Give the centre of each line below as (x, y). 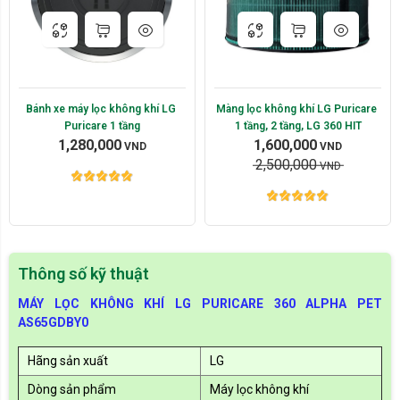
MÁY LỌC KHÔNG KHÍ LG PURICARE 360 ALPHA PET (200, 303)
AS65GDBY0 (53, 322)
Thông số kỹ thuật (83, 273)
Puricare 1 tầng (102, 125)
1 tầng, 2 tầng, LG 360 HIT (298, 125)
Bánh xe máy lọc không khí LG (101, 108)
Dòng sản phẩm (72, 389)
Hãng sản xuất (68, 360)
